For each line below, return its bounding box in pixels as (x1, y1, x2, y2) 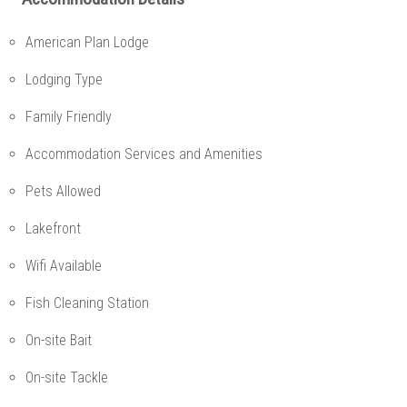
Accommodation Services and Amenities (25, 144, 263, 163)
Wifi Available (25, 256, 102, 274)
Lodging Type (25, 70, 103, 88)
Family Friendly (25, 107, 112, 125)
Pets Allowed (25, 182, 101, 200)
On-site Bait (25, 331, 92, 349)
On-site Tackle (25, 368, 108, 386)
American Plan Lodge (25, 33, 149, 51)
